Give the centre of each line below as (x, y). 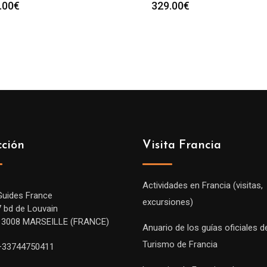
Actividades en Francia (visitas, (203, 185)
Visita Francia (182, 145)
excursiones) (168, 202)
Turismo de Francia (180, 244)
